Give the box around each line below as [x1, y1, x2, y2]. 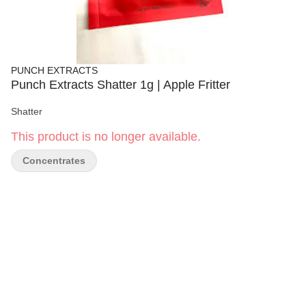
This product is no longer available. [11, 130, 201, 143]
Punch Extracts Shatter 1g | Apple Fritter [11, 78, 230, 92]
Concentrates [23, 155, 85, 166]
